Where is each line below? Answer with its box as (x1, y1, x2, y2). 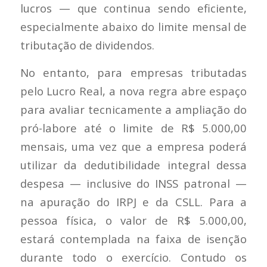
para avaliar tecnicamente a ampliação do (20, 102, 247, 117)
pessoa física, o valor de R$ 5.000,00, (20, 213, 247, 228)
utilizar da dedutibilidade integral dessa (20, 157, 247, 173)
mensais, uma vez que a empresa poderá (20, 139, 247, 154)
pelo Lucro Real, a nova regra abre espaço (20, 83, 247, 99)
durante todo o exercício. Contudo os (20, 250, 247, 265)
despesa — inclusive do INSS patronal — (20, 176, 247, 191)
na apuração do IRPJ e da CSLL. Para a (20, 194, 247, 210)
